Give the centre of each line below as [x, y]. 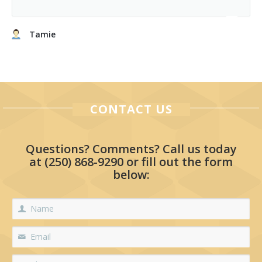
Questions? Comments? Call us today [131, 149]
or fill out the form [178, 162]
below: [131, 175]
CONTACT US [131, 109]
